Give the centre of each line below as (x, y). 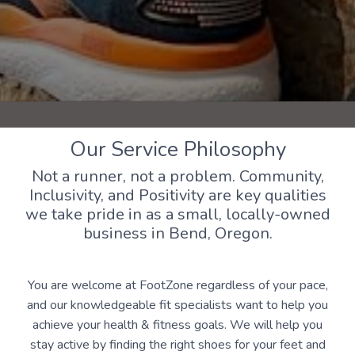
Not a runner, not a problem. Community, (177, 177)
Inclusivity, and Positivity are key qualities (177, 196)
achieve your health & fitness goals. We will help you (177, 325)
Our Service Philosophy (177, 150)
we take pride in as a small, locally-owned (177, 215)
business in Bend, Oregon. (177, 234)
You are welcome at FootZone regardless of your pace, (177, 286)
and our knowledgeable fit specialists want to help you (177, 305)
